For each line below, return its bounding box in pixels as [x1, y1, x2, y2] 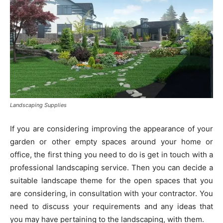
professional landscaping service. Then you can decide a [10, 163, 213, 173]
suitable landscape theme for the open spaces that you [10, 176, 213, 186]
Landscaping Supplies [10, 102, 67, 109]
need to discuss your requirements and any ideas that [10, 202, 213, 212]
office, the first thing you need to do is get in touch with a [10, 150, 213, 160]
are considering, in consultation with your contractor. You [10, 189, 213, 199]
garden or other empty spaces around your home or [10, 137, 213, 147]
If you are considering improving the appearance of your [10, 124, 213, 134]
